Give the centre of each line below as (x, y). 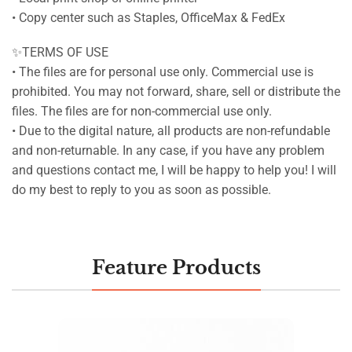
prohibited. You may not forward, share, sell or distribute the (176, 91)
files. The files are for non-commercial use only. (142, 111)
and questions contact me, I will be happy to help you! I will (174, 170)
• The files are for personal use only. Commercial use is (163, 71)
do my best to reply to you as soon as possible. (141, 189)
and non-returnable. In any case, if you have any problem (168, 150)
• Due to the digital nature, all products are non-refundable (171, 130)
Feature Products (176, 268)
